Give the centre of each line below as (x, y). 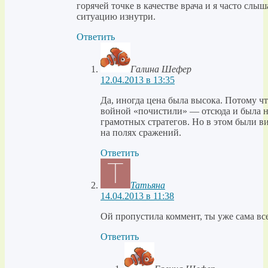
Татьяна (148, 185)
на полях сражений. (141, 133)
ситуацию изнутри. (116, 17)
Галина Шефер (161, 69)
